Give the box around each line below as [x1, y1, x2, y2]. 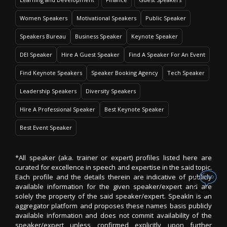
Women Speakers [20, 14, 67, 22]
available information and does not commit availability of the [15, 211, 212, 220]
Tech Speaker [167, 69, 205, 77]
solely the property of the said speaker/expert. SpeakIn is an [15, 192, 212, 201]
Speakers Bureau [20, 32, 66, 40]
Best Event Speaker [20, 124, 72, 131]
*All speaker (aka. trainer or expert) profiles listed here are [15, 153, 212, 162]
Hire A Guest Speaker [61, 51, 120, 58]
